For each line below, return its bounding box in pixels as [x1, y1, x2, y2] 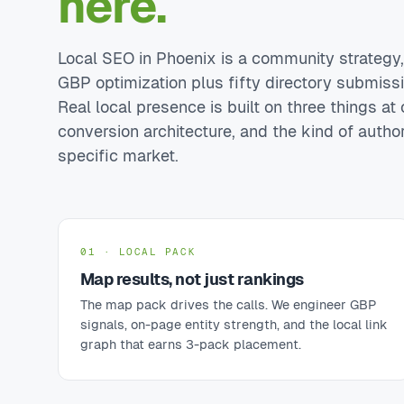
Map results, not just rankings [80, 270, 304, 289]
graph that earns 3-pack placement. [80, 337, 301, 352]
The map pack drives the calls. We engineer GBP [80, 298, 376, 312]
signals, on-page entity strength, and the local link [80, 317, 388, 332]
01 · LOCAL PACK [80, 246, 197, 257]
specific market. [58, 146, 179, 165]
